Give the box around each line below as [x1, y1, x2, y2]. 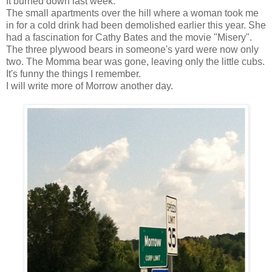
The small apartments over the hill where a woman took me [6, 8, 259, 19]
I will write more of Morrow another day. [6, 81, 173, 92]
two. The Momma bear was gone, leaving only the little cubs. [6, 56, 265, 67]
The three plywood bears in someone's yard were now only [6, 44, 259, 55]
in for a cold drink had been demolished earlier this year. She [6, 20, 266, 31]
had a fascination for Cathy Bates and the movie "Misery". [6, 32, 252, 43]
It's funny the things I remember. [6, 69, 141, 80]
